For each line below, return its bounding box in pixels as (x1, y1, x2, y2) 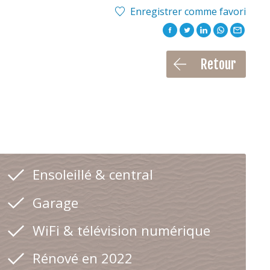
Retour (200, 55, 236, 74)
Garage (32, 193, 82, 212)
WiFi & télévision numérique (32, 221, 210, 240)
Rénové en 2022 (32, 249, 133, 268)
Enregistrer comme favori (130, 4, 246, 18)
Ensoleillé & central (32, 165, 153, 184)
